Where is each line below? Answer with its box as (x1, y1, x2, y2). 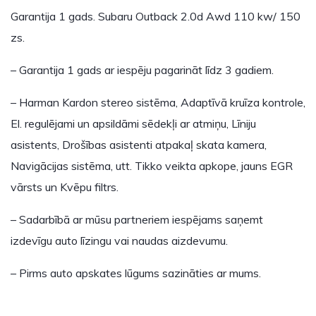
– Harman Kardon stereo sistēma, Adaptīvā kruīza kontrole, (11, 95, 305, 109)
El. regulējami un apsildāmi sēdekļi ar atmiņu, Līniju (11, 116, 256, 130)
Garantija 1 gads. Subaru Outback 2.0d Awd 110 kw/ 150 (11, 9, 300, 23)
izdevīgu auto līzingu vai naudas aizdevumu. (11, 233, 228, 248)
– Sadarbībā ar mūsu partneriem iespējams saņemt (11, 212, 263, 226)
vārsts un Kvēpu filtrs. (11, 180, 119, 194)
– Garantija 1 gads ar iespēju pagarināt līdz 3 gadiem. (11, 63, 274, 77)
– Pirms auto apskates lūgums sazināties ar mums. (11, 266, 261, 280)
